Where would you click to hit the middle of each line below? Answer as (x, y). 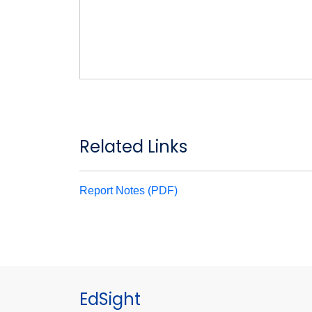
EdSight (110, 299)
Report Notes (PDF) (128, 190)
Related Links (133, 147)
